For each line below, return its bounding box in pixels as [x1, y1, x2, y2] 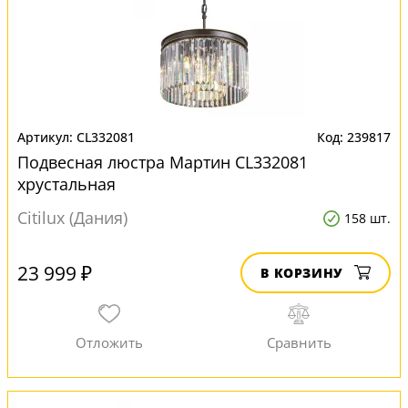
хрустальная [17, 173, 116, 195]
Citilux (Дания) [17, 207, 127, 229]
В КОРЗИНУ [260, 264, 343, 281]
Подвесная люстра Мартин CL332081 [17, 151, 308, 173]
